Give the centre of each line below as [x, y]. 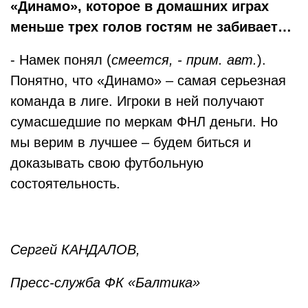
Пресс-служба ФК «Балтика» [105, 283]
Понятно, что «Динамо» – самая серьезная [148, 80]
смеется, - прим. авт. [184, 60]
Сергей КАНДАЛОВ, [75, 250]
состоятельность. [65, 184]
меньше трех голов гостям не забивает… [151, 27]
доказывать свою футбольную [107, 163]
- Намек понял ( [61, 60]
